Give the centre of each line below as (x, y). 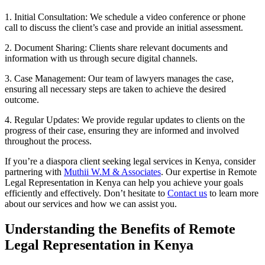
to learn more (233, 193)
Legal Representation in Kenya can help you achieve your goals (124, 182)
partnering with (34, 172)
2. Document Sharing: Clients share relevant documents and (116, 47)
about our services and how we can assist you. (91, 203)
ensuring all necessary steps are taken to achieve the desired (115, 89)
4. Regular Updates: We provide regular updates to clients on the (125, 119)
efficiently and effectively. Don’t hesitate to (86, 193)
